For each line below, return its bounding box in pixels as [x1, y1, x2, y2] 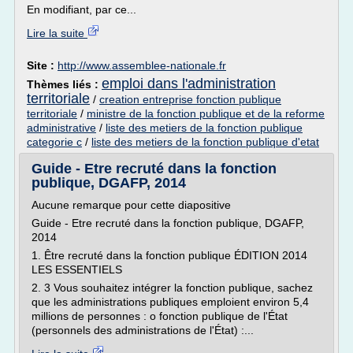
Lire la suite [27, 27, 87, 39]
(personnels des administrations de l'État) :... [32, 324, 254, 336]
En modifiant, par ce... [27, 3, 136, 16]
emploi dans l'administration [102, 76, 276, 91]
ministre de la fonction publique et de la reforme [87, 107, 325, 120]
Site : [27, 59, 58, 72]
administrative [27, 121, 96, 134]
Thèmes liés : [27, 78, 102, 91]
